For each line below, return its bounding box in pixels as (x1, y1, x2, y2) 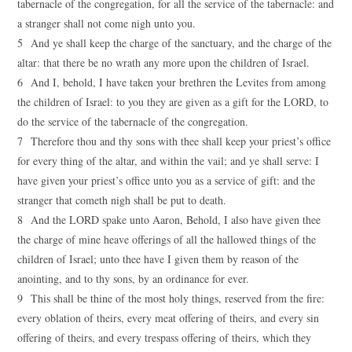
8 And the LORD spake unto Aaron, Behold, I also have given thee (17, 212, 321, 227)
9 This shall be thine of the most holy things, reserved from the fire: (17, 291, 325, 306)
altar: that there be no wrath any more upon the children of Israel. (17, 55, 310, 70)
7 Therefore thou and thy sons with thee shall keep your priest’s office (17, 134, 332, 148)
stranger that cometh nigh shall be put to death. (17, 192, 227, 207)
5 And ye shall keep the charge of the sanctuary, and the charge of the (17, 35, 332, 50)
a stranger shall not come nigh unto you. (17, 16, 196, 31)
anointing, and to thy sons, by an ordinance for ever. (17, 271, 250, 286)
